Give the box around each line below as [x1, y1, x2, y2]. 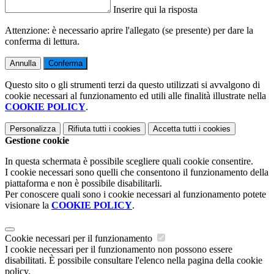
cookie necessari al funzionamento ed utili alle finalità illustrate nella [5, 90, 266, 101]
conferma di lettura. [5, 35, 80, 46]
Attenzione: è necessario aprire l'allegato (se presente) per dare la [5, 24, 253, 35]
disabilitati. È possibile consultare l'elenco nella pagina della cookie [5, 254, 262, 265]
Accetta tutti [153, 124, 196, 133]
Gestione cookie [5, 135, 69, 146]
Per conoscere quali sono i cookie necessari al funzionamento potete [5, 188, 266, 199]
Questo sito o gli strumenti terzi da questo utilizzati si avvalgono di [5, 79, 260, 90]
